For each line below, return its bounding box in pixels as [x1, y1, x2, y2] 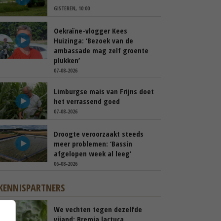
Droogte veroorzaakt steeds [54, 129, 144, 139]
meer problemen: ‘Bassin [54, 139, 132, 148]
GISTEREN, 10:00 [54, 4, 90, 12]
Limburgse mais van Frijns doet [54, 86, 154, 96]
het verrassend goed [54, 96, 120, 106]
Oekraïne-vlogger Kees [54, 26, 127, 36]
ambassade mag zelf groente [54, 45, 148, 55]
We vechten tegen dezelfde [54, 204, 142, 214]
